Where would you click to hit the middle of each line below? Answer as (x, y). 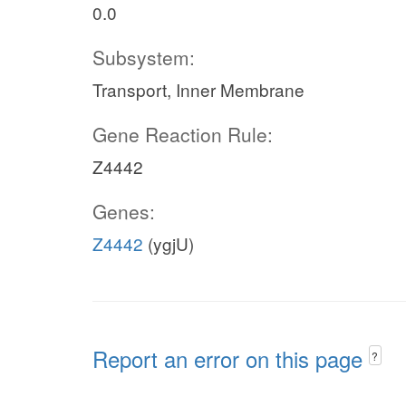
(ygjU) (169, 243)
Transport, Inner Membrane (198, 89)
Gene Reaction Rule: (183, 134)
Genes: (124, 211)
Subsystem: (144, 57)
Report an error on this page (231, 358)
